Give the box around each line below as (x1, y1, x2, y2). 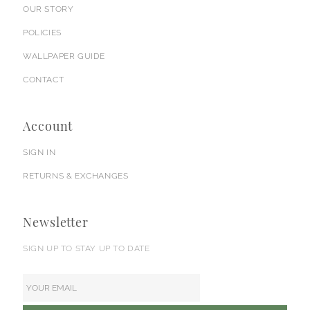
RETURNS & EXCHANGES (23, 170, 129, 181)
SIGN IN (23, 147, 56, 157)
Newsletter (23, 213, 89, 230)
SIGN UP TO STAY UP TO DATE (23, 243, 150, 253)
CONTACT (23, 74, 64, 84)
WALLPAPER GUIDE (23, 51, 105, 61)
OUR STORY (23, 3, 74, 14)
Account (23, 117, 73, 134)
